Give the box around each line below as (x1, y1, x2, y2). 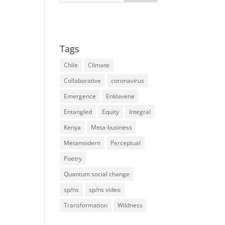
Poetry (64, 154, 82, 163)
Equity (102, 107, 120, 116)
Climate (88, 61, 110, 69)
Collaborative (64, 76, 101, 85)
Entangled (64, 107, 92, 116)
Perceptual (110, 139, 141, 147)
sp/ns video (89, 185, 121, 194)
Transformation (64, 201, 108, 209)
